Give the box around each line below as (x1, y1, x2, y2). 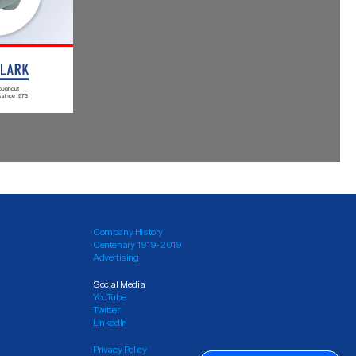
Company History (93, 226, 163, 238)
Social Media (93, 278, 145, 290)
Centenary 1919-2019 (93, 238, 182, 250)
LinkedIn (93, 316, 127, 328)
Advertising (93, 251, 139, 263)
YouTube (93, 291, 126, 303)
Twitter (93, 304, 120, 315)
